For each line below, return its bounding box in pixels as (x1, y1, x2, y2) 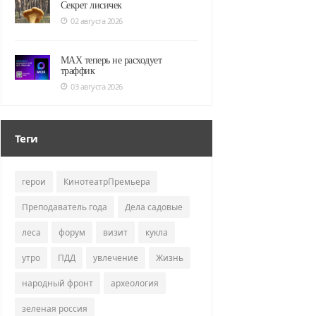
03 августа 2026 (71, 81, 123, 92)
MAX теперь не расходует (60, 55, 162, 66)
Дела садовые (124, 201, 183, 213)
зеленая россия (21, 303, 87, 315)
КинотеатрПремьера (63, 176, 150, 188)
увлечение (92, 252, 138, 264)
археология (110, 277, 159, 289)
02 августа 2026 (71, 16, 123, 26)
